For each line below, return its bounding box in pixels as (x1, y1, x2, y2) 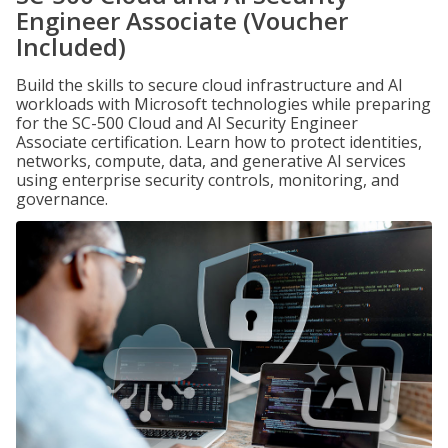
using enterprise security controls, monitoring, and (16, 169, 399, 191)
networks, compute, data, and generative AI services (16, 150, 406, 172)
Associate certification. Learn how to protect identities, (16, 131, 422, 153)
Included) (16, 30, 126, 63)
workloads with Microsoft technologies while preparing (16, 93, 431, 115)
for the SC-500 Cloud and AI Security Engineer (16, 112, 358, 134)
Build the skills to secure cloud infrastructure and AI (16, 74, 403, 96)
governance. (16, 188, 108, 210)
